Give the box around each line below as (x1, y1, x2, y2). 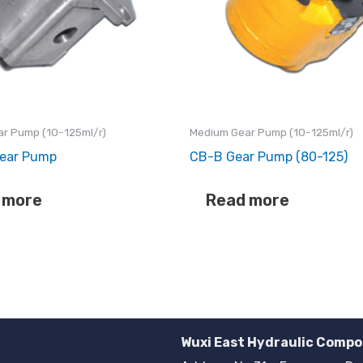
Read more (206, 190, 289, 210)
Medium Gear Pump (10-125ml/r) (190, 125, 353, 139)
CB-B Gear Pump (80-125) (190, 148, 348, 164)
